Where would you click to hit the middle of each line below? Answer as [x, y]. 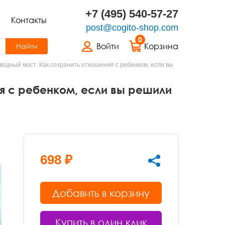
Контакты [29, 20]
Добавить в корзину [101, 193]
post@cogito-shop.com [132, 28]
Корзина [161, 46]
